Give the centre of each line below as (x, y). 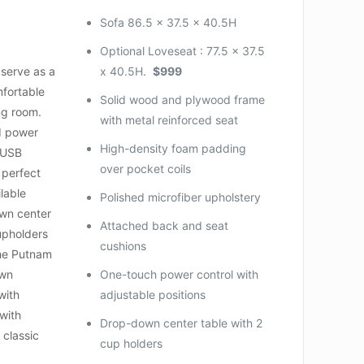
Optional (123, 50)
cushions (123, 245)
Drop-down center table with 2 (181, 323)
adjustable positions (152, 294)
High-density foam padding (173, 148)
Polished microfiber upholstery (180, 197)
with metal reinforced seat (169, 119)
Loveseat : (175, 50)
